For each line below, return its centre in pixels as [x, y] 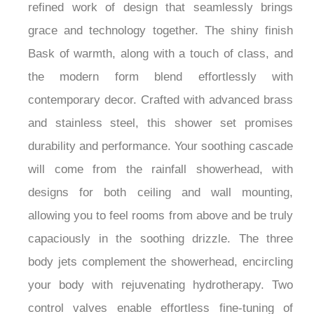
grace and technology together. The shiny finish [161, 76]
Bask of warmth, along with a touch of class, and [161, 100]
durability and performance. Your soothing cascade [161, 192]
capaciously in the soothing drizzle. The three [161, 285]
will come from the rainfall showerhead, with [161, 215]
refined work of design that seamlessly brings [161, 53]
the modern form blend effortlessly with [161, 123]
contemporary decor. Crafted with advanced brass [161, 146]
